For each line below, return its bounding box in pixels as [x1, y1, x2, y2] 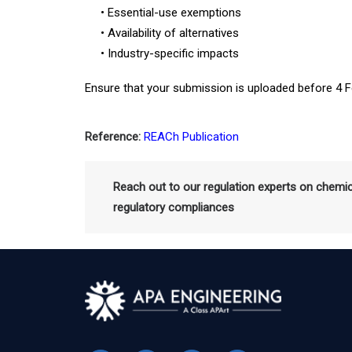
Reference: [85, 130, 141, 144]
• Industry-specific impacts [101, 46, 239, 60]
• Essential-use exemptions [101, 5, 241, 20]
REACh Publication [144, 130, 239, 144]
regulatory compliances [113, 200, 234, 214]
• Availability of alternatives [101, 26, 239, 40]
